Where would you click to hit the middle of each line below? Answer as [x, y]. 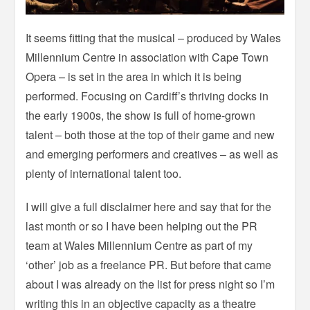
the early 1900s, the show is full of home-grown [141, 115]
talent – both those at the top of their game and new [151, 134]
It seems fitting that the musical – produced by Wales [154, 37]
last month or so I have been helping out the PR [142, 226]
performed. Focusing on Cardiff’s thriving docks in [147, 95]
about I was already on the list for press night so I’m [151, 284]
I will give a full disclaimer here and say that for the [149, 206]
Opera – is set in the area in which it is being [134, 76]
